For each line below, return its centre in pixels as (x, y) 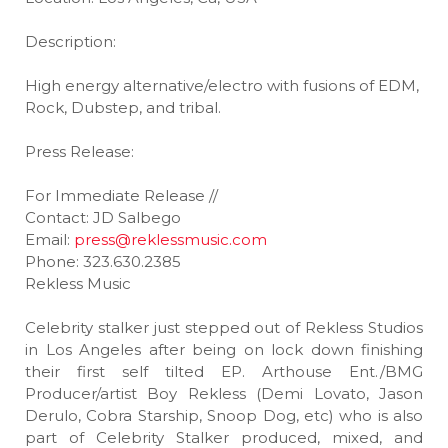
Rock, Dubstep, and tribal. (123, 107)
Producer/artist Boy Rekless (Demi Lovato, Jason (224, 393)
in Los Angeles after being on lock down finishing (224, 349)
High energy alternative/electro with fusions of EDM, (222, 85)
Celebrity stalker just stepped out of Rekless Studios (224, 327)
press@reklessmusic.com (170, 239)
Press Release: (79, 151)
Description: (70, 41)
